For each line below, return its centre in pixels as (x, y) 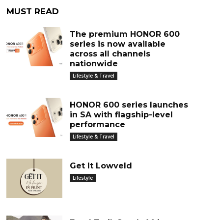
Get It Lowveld (101, 166)
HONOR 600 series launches (129, 105)
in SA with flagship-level (121, 115)
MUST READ (33, 11)
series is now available (117, 44)
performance (97, 124)
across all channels (110, 54)
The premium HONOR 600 (124, 34)
